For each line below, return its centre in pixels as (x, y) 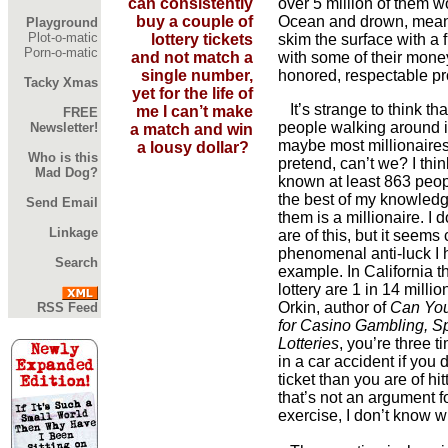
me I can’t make (194, 111)
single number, (197, 75)
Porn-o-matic (61, 52)
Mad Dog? (66, 172)
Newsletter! (64, 127)
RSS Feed (67, 307)
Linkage (73, 232)
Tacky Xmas (61, 82)
